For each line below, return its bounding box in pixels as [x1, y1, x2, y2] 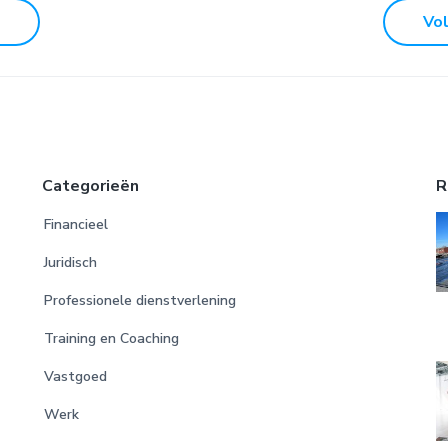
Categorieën [41, 174, 139, 197]
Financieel [43, 214, 108, 234]
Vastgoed [43, 366, 107, 386]
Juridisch [43, 252, 97, 272]
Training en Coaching [43, 328, 179, 348]
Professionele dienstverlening [43, 290, 236, 310]
